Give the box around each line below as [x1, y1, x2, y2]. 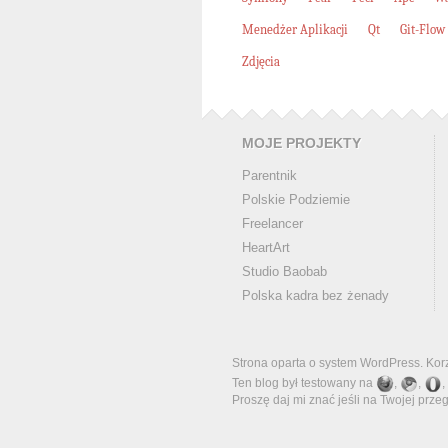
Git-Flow [400, 22, 445, 37]
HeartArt [242, 240, 290, 255]
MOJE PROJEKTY [242, 136, 361, 151]
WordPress [360, 356, 420, 370]
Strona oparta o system [232, 356, 360, 370]
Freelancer [242, 216, 303, 231]
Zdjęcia [242, 54, 280, 69]
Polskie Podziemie [242, 192, 350, 207]
